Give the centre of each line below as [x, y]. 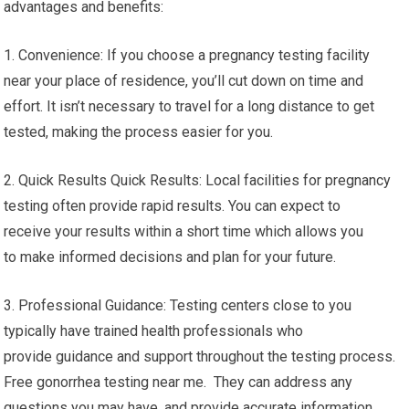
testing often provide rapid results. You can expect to [173, 206]
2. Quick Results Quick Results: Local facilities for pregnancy [198, 181]
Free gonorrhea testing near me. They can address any [178, 383]
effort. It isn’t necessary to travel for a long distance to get [189, 107]
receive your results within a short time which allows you [184, 232]
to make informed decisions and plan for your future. [170, 257]
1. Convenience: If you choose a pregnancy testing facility [187, 56]
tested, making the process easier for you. [139, 132]
